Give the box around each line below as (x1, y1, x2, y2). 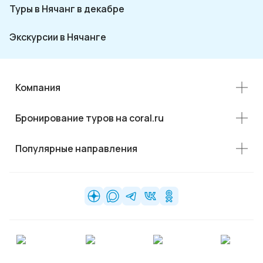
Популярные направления (15, 141, 137, 155)
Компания (15, 80, 60, 94)
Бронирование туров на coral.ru (15, 111, 164, 124)
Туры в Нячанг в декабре (9, 2, 124, 15)
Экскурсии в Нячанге (9, 30, 106, 43)
